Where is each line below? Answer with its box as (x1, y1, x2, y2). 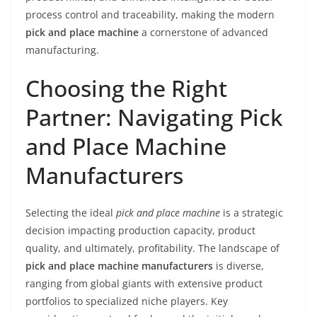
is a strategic (220, 206, 283, 219)
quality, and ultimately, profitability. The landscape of (25, 241, 279, 255)
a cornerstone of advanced (139, 25, 268, 39)
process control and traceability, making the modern (25, 8, 275, 21)
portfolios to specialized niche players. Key (25, 294, 228, 308)
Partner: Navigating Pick (25, 102, 283, 132)
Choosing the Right (25, 73, 227, 103)
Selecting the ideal (25, 206, 116, 219)
